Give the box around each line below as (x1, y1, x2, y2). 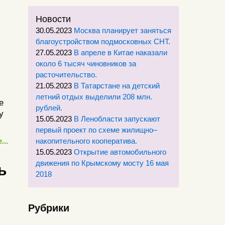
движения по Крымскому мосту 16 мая (36, 159, 169, 167)
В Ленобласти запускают (74, 115, 160, 123)
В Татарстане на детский (74, 81, 160, 90)
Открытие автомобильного (74, 148, 166, 156)
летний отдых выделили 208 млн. (36, 92, 152, 101)
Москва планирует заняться (74, 26, 171, 35)
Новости (36, 14, 71, 24)
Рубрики (28, 202, 69, 213)
